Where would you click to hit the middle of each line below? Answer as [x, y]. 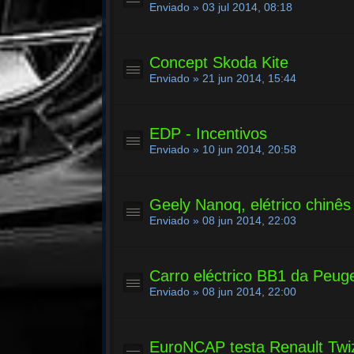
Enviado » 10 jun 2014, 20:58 [223, 149]
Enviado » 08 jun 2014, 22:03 [223, 220]
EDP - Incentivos [209, 134]
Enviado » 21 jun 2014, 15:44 [223, 78]
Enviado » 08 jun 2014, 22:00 [223, 292]
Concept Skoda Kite [219, 62]
